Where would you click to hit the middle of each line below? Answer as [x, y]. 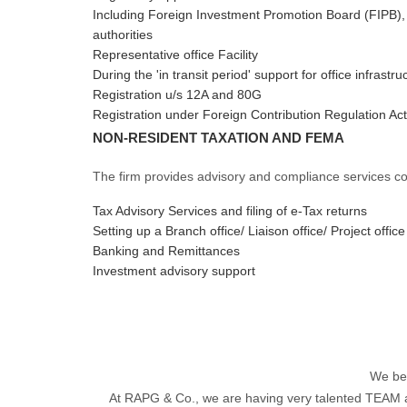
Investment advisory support [174, 271]
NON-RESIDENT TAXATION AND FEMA [218, 138]
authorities [123, 35]
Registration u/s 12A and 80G [177, 94]
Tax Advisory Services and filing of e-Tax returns [230, 211]
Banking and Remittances [166, 251]
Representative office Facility [175, 55]
